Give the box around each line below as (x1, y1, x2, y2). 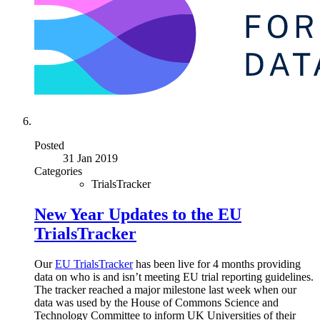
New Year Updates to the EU (34, 205, 241, 224)
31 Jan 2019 (63, 152, 118, 165)
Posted (34, 139, 64, 152)
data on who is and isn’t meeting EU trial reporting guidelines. (34, 271, 314, 283)
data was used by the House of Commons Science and (34, 296, 279, 309)
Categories (34, 165, 82, 178)
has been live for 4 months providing (133, 258, 301, 270)
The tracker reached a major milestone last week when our (34, 284, 296, 296)
